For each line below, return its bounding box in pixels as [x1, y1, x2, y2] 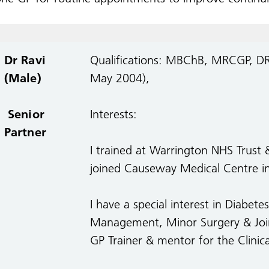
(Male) [4, 71, 41, 85]
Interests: [89, 107, 141, 121]
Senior [4, 107, 44, 121]
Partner [4, 125, 46, 139]
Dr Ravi [4, 53, 46, 67]
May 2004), [89, 71, 150, 85]
